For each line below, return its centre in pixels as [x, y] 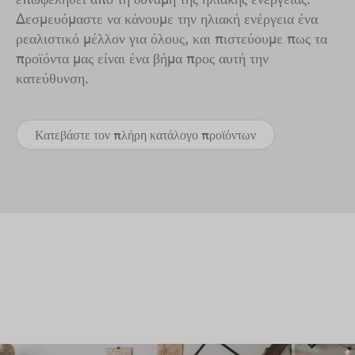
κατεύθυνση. [52, 78]
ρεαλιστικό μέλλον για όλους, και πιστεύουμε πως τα [172, 38]
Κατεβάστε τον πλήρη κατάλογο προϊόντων [145, 135]
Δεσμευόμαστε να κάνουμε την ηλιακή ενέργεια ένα [167, 19]
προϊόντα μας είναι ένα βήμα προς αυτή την [142, 58]
